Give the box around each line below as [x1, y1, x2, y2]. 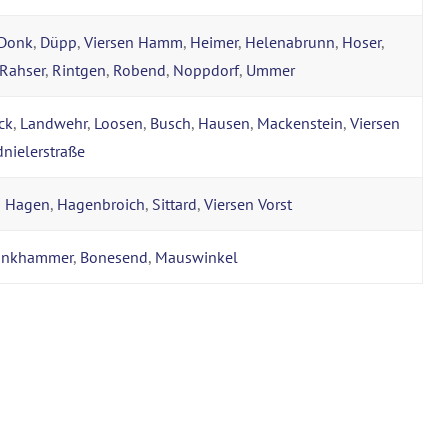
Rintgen [52, 59, 106, 80]
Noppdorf [173, 59, 239, 80]
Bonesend [80, 246, 148, 267]
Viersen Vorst [204, 193, 292, 214]
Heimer [190, 31, 238, 52]
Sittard [152, 193, 197, 214]
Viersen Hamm [84, 31, 183, 52]
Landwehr [20, 112, 87, 133]
